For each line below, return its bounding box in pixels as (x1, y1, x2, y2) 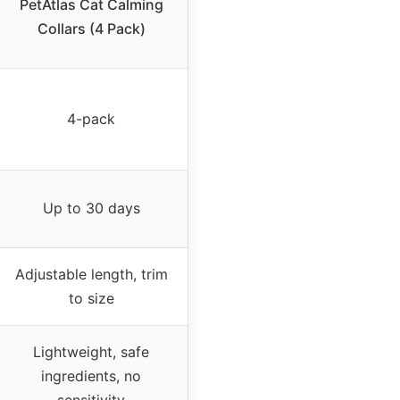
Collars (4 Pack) (37, 19, 146, 37)
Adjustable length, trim (14, 264, 168, 283)
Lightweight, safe (33, 342, 149, 361)
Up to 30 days (42, 198, 140, 217)
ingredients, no (41, 366, 141, 385)
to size (68, 288, 114, 307)
